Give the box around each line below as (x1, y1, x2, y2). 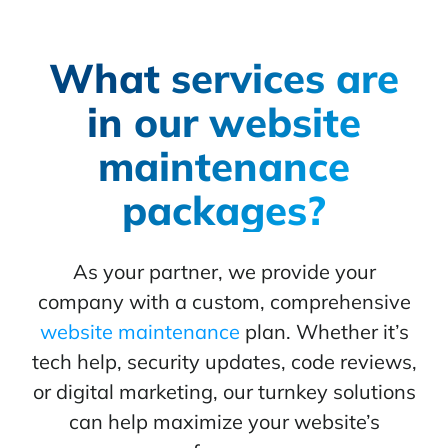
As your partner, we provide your (72, 259, 376, 285)
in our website (87, 97, 361, 148)
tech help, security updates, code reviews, (31, 349, 417, 375)
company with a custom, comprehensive (37, 289, 411, 315)
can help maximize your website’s (68, 409, 380, 435)
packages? (122, 185, 326, 236)
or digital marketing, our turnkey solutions (32, 379, 416, 405)
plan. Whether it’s (239, 319, 409, 345)
